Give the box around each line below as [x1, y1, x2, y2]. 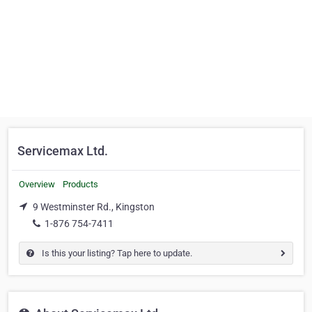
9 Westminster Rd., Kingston [33, 201, 155, 212]
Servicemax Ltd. [17, 143, 108, 158]
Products [63, 179, 98, 189]
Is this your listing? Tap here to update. [40, 247, 192, 258]
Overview [19, 179, 55, 189]
